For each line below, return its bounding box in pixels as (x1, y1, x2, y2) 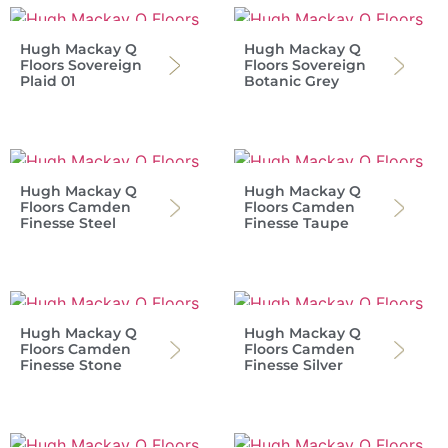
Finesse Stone (20, 356, 122, 375)
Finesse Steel (20, 214, 116, 233)
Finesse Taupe (244, 214, 349, 233)
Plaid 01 (20, 72, 75, 91)
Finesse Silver (244, 356, 343, 375)
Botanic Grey (244, 72, 339, 91)
